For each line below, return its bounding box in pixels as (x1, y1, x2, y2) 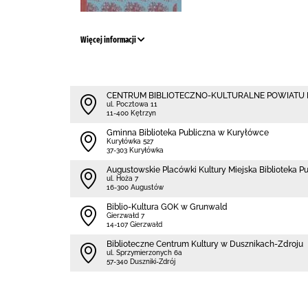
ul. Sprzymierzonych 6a (107, 249, 182, 256)
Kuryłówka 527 (107, 137, 153, 145)
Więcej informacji (80, 35, 137, 45)
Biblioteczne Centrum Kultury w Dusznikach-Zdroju (107, 239, 303, 249)
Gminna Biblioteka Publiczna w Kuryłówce (107, 128, 269, 137)
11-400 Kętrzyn (107, 109, 156, 117)
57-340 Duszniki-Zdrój (107, 258, 175, 265)
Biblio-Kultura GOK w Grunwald (107, 202, 228, 212)
